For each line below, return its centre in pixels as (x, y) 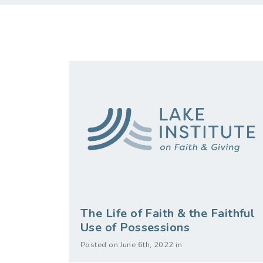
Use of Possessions (135, 228)
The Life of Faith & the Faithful (168, 214)
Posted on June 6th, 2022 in (131, 245)
